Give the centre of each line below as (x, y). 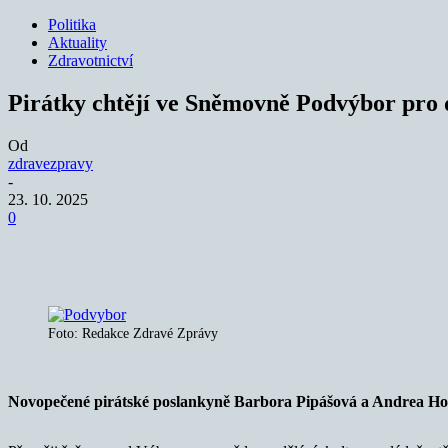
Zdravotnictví (90, 60)
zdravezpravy (50, 163)
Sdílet (99, 247)
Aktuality (77, 42)
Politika (72, 24)
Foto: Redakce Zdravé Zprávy (133, 333)
